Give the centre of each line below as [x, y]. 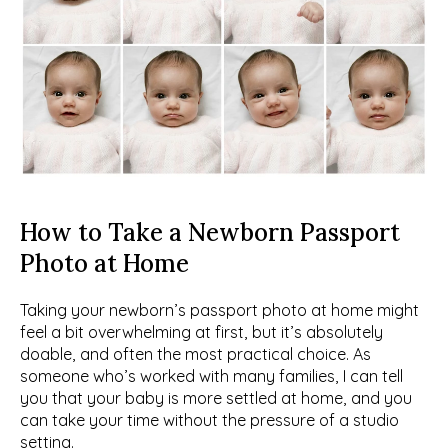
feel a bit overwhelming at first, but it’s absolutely [201, 332]
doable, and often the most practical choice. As [195, 354]
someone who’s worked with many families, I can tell [211, 376]
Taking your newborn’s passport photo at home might [219, 310]
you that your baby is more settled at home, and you [216, 398]
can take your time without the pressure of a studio [209, 420]
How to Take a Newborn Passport [210, 233]
